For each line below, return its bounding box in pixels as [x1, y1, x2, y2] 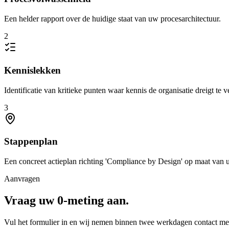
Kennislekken [4, 64, 61, 76]
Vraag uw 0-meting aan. [4, 193, 129, 207]
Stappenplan [4, 136, 58, 147]
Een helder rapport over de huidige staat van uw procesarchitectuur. [4, 14, 221, 24]
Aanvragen [4, 174, 40, 183]
